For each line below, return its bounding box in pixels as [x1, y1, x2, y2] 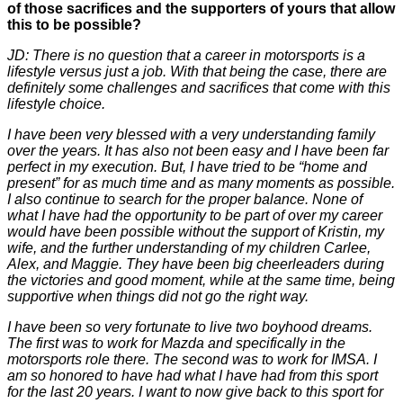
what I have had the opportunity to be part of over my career [7, 208, 382, 223]
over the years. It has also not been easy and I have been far [7, 143, 389, 158]
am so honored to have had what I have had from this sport [7, 368, 378, 383]
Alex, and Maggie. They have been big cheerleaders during [7, 256, 384, 272]
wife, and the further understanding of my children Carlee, [7, 240, 371, 255]
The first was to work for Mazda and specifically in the [7, 336, 345, 351]
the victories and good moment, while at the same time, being [7, 273, 395, 288]
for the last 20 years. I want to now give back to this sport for [7, 384, 383, 399]
